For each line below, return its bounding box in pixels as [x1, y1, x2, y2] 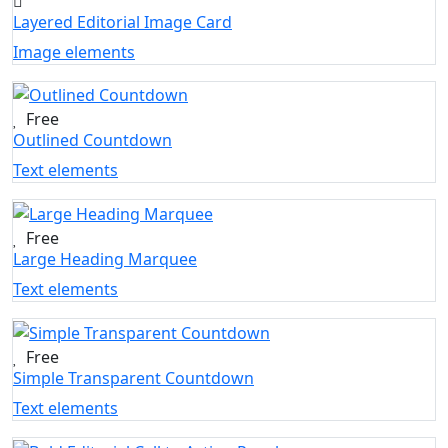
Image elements [13, 40, 135, 63]
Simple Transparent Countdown [13, 366, 254, 389]
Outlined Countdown [13, 129, 172, 152]
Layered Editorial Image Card [13, 10, 232, 33]
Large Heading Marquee [13, 248, 197, 271]
